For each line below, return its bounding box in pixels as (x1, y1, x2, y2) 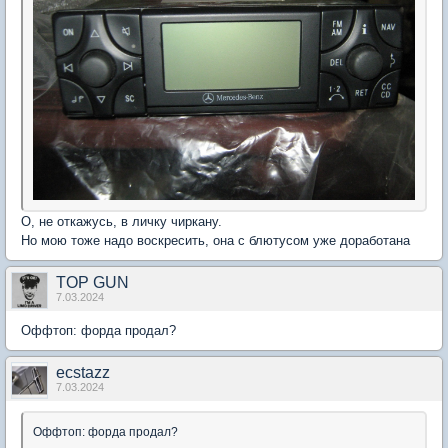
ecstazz (56, 364, 110, 381)
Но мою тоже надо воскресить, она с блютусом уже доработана (21, 233, 410, 248)
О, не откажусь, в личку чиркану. (21, 214, 226, 229)
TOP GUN (56, 274, 129, 291)
